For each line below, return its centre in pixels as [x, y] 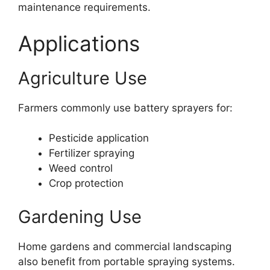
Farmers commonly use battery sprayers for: [125, 108]
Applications [79, 43]
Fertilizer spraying [92, 153]
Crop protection [86, 183]
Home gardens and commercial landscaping [125, 246]
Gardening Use [80, 216]
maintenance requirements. [84, 7]
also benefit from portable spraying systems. [127, 261]
